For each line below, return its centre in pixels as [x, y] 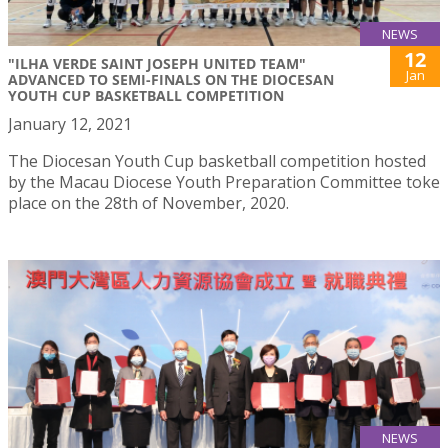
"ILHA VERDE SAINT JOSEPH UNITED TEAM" [157, 63]
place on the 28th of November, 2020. [148, 202]
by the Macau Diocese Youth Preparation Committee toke [224, 181]
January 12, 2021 [70, 123]
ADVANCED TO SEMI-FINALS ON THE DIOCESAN [171, 79]
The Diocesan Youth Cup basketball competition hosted [217, 160]
